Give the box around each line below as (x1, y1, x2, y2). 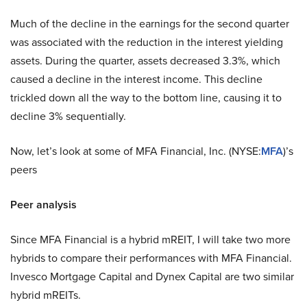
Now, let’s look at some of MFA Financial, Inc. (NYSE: (10, 143, 261, 159)
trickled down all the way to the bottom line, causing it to (10, 90, 282, 106)
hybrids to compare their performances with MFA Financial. (10, 250, 292, 266)
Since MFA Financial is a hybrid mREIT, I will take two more (10, 232, 291, 247)
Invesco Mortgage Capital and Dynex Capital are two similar (10, 269, 294, 284)
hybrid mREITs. (10, 287, 81, 303)
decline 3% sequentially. (10, 108, 126, 124)
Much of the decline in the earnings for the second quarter (10, 16, 289, 32)
